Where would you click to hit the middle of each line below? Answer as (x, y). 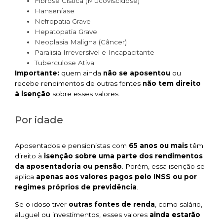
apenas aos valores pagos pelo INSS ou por (116, 176)
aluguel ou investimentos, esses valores (82, 215)
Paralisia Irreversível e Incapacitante (94, 52)
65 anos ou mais (158, 145)
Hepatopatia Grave (66, 31)
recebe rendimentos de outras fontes (79, 83)
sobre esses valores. (85, 93)
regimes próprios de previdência (76, 187)
